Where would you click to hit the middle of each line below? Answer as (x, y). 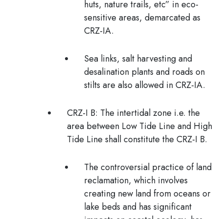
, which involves (158, 180)
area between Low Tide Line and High (140, 126)
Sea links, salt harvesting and (138, 59)
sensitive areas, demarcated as (142, 18)
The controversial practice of (140, 167)
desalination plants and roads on (144, 72)
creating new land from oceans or (147, 194)
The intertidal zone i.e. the (150, 113)
